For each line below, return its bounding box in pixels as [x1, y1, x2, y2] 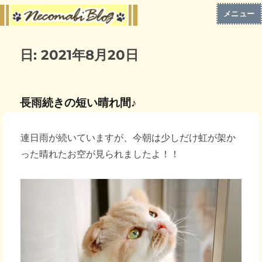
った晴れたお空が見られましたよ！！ [20, 149, 180, 159]
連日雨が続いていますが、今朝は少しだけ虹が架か [20, 132, 236, 143]
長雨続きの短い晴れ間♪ [20, 96, 137, 109]
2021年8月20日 [41, 46, 139, 63]
